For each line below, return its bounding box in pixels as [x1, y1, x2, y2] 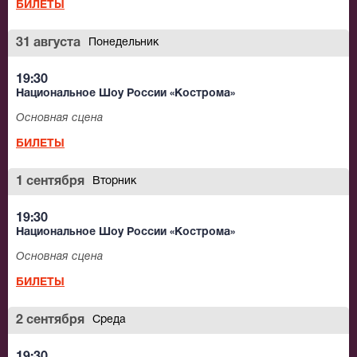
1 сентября [16, 176, 84, 188]
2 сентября [16, 315, 84, 327]
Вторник [92, 176, 136, 187]
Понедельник [88, 37, 159, 49]
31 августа [16, 37, 80, 49]
